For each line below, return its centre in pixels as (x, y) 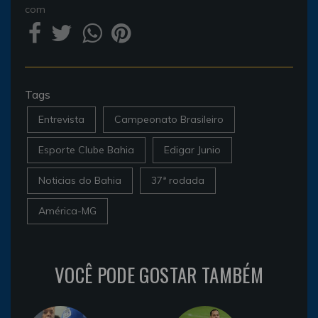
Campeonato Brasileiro (169, 119)
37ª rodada (178, 180)
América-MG (67, 210)
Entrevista (61, 119)
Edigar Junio (192, 149)
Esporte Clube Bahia (86, 149)
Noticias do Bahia (80, 180)
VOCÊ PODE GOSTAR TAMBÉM (159, 274)
